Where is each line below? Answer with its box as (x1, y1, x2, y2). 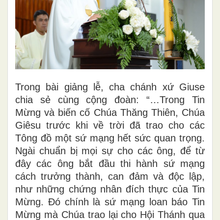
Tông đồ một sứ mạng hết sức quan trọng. (15, 132, 205, 143)
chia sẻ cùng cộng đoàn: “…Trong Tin (15, 94, 205, 105)
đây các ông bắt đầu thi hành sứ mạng (15, 158, 205, 169)
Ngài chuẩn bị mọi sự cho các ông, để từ (15, 145, 205, 156)
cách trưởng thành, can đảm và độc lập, (15, 170, 205, 182)
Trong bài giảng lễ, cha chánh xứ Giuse (15, 81, 205, 92)
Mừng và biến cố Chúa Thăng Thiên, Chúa (15, 107, 205, 118)
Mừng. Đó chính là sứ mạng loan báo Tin (15, 196, 205, 207)
